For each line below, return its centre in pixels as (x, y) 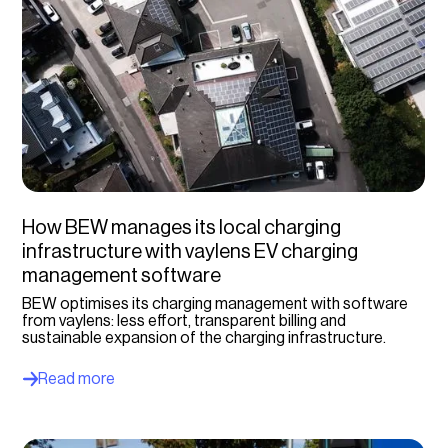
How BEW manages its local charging (182, 228)
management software (122, 276)
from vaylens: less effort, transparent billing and (184, 321)
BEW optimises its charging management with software (215, 304)
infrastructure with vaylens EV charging (190, 252)
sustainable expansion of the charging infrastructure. (204, 338)
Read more (77, 379)
